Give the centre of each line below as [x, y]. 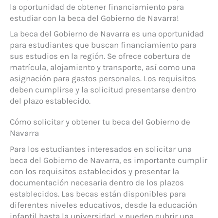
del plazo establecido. [50, 100]
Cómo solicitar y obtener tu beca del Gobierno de [100, 121]
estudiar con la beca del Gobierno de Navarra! [94, 18]
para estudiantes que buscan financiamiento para [103, 45]
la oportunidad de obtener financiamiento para [97, 7]
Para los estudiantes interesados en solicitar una [101, 149]
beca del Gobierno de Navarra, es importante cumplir [109, 160]
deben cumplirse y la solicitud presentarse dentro [103, 89]
